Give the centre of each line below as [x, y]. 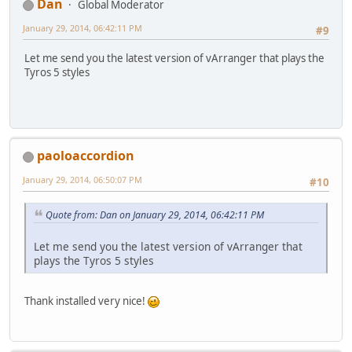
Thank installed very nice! [86, 301]
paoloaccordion [86, 156]
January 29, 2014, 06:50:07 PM [82, 180]
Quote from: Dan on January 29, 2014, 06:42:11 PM [155, 214]
